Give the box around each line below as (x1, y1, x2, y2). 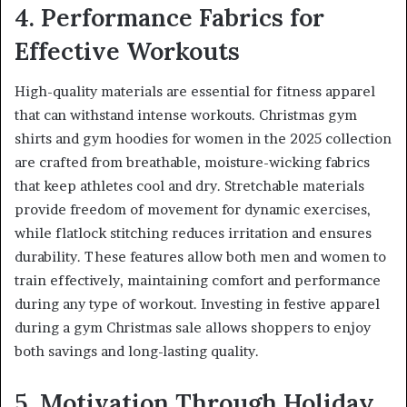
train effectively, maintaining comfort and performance (15, 272, 381, 290)
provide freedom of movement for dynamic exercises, (15, 201, 371, 219)
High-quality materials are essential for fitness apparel (15, 83, 375, 101)
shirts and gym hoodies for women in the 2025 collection (15, 130, 392, 148)
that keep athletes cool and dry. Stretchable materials (15, 177, 364, 195)
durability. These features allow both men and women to (15, 248, 386, 266)
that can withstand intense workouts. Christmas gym (15, 106, 357, 124)
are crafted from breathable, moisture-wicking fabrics (15, 154, 370, 172)
